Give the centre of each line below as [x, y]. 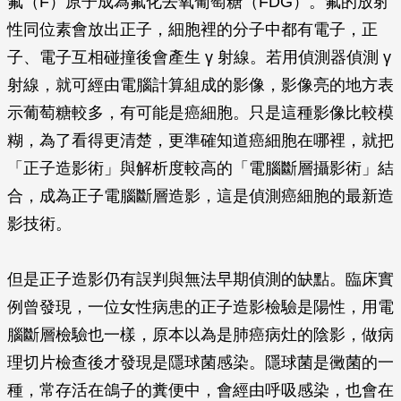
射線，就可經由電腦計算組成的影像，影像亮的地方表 [200, 85]
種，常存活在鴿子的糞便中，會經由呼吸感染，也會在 [200, 390]
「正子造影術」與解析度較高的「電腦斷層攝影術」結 [200, 168]
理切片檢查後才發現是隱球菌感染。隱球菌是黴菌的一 [200, 363]
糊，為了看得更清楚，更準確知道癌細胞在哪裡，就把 [200, 141]
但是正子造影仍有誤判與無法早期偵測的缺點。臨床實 [200, 279]
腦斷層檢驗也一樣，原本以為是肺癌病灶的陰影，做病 [200, 335]
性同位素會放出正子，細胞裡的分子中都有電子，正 [192, 30]
